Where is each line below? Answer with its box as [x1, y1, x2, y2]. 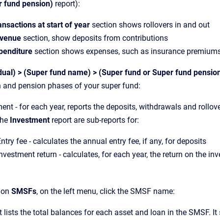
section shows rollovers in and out [90, 20, 210, 29]
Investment [10, 115, 50, 125]
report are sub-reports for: [50, 115, 139, 125]
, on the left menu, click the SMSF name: [36, 187, 175, 196]
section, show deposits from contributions [21, 33, 168, 43]
